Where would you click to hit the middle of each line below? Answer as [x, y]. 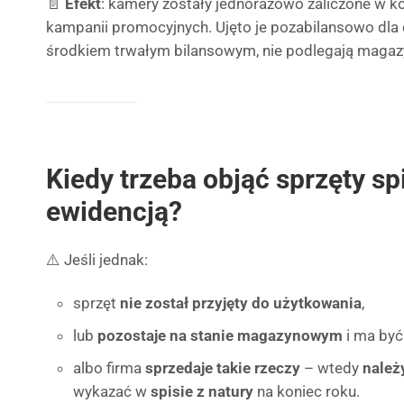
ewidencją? [114, 211]
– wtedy [331, 368]
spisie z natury [202, 391]
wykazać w [112, 391]
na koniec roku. [307, 391]
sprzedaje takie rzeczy [223, 368]
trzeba [158, 179]
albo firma [109, 368]
